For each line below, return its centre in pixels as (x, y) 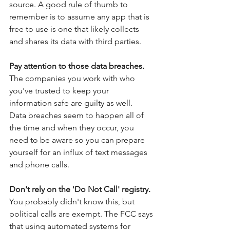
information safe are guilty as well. (73, 103)
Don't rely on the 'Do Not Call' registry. (81, 189)
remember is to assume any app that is (80, 17)
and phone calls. (40, 165)
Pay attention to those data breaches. (77, 66)
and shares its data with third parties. (75, 42)
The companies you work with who (73, 79)
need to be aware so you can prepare (78, 140)
